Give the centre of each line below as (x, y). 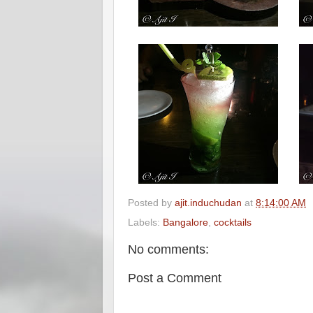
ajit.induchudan (208, 203)
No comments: (168, 249)
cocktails (233, 222)
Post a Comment (175, 278)
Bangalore (185, 222)
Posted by (151, 203)
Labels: (145, 222)
